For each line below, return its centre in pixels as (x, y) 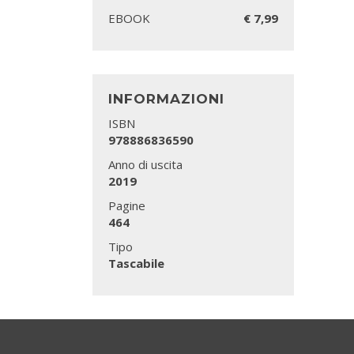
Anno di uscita (145, 165)
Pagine (127, 206)
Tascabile (136, 264)
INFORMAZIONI (166, 99)
